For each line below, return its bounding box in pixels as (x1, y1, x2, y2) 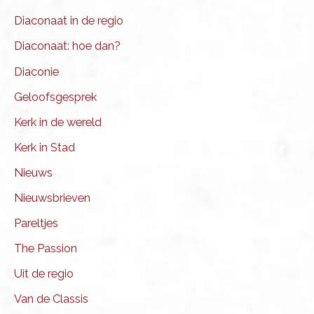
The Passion (14, 242, 77, 256)
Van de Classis (14, 292, 88, 306)
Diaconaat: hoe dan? (14, 39, 121, 53)
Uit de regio (14, 267, 74, 281)
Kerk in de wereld (14, 115, 102, 129)
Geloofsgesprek (14, 90, 97, 104)
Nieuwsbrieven (14, 191, 90, 205)
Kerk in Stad (14, 140, 75, 154)
